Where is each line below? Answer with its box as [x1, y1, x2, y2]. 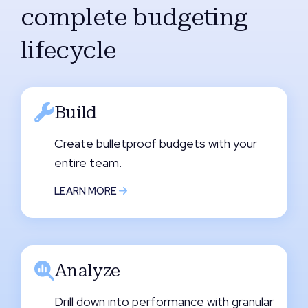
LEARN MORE [54, 184, 119, 198]
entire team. [54, 155, 122, 171]
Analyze [54, 260, 120, 281]
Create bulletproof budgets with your [54, 135, 257, 152]
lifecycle [21, 36, 116, 65]
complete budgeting [21, 3, 248, 32]
